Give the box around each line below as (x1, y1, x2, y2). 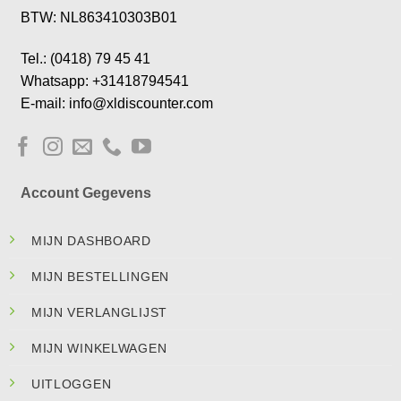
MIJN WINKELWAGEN (30, 340, 167, 355)
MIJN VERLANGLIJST (30, 304, 168, 320)
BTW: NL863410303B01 (20, 9, 177, 25)
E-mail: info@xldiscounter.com (20, 95, 213, 111)
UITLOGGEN (30, 376, 112, 391)
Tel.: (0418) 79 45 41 (20, 50, 150, 66)
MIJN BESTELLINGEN (30, 269, 170, 284)
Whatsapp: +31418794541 (20, 73, 189, 89)
